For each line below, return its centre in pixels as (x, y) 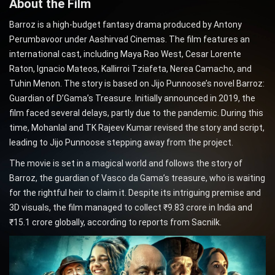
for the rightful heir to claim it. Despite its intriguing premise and (135, 193)
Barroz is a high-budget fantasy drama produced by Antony (126, 25)
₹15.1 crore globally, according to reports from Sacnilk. (115, 223)
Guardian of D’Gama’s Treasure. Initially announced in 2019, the (132, 99)
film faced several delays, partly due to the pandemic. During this (136, 113)
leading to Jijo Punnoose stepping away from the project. (121, 143)
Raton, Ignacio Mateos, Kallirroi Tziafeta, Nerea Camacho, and (130, 69)
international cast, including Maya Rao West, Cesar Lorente (125, 54)
